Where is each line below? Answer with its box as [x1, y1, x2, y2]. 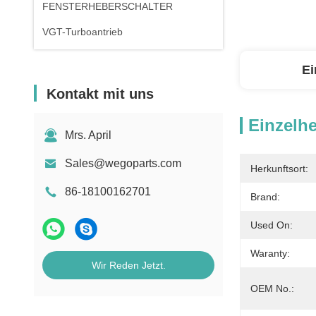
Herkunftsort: [250, 163, 308, 174]
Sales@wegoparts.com [65, 157, 181, 169]
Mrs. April [65, 129, 111, 141]
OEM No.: [250, 283, 294, 294]
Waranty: [250, 248, 290, 259]
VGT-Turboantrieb [42, 26, 123, 37]
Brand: [250, 191, 280, 202]
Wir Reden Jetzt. [91, 260, 166, 271]
